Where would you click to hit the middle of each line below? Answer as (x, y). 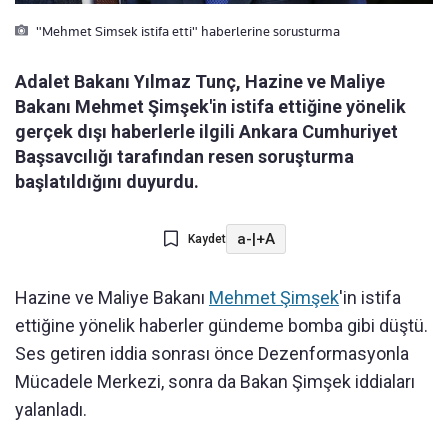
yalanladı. (51, 410)
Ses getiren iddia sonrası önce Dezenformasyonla (212, 354)
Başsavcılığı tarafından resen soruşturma (184, 157)
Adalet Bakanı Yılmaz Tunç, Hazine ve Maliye (200, 82)
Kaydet (206, 239)
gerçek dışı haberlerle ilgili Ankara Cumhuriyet (206, 132)
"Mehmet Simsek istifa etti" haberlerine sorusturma (186, 31)
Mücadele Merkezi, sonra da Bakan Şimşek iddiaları (215, 382)
